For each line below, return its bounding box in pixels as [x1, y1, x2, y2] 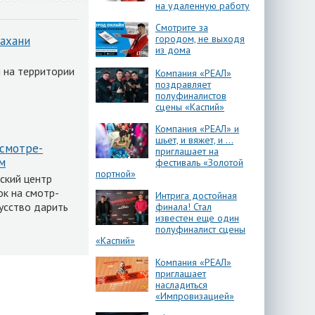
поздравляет [155, 78, 211, 91]
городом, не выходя [155, 32, 245, 45]
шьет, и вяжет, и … [155, 134, 233, 146]
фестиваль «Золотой [155, 156, 243, 169]
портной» [96, 167, 136, 180]
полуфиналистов [155, 89, 226, 102]
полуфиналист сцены [155, 223, 245, 236]
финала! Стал [155, 200, 212, 213]
